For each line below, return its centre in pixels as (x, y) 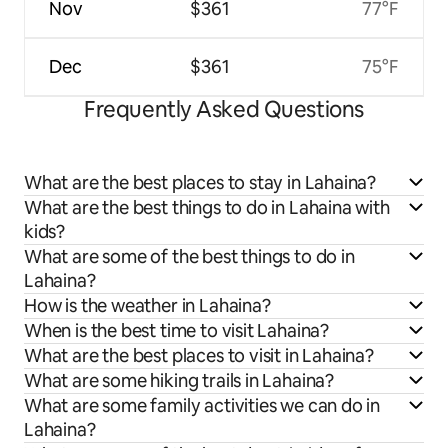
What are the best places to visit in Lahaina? (199, 356)
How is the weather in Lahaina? (147, 306)
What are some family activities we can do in (202, 406)
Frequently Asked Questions (224, 110)
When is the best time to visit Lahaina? (176, 331)
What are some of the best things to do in (189, 257)
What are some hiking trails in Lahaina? (179, 381)
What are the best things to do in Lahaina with (207, 208)
